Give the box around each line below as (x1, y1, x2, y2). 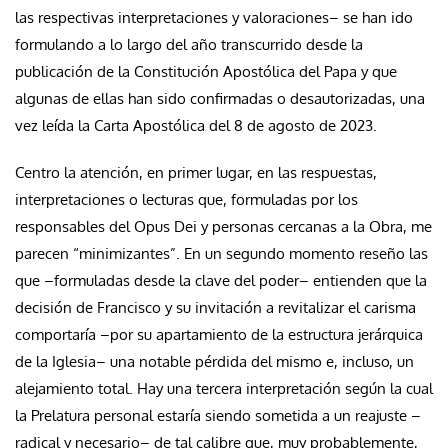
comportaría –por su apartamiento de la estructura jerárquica (15, 324, 423, 344)
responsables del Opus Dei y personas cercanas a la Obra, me (15, 216, 432, 236)
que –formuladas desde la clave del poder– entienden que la (15, 270, 427, 290)
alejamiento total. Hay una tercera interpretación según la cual (15, 378, 433, 398)
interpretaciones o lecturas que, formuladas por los (15, 189, 358, 209)
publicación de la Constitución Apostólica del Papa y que (15, 61, 397, 81)
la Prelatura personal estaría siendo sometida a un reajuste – (15, 405, 421, 425)
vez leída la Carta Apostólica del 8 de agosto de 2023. (15, 115, 377, 135)
